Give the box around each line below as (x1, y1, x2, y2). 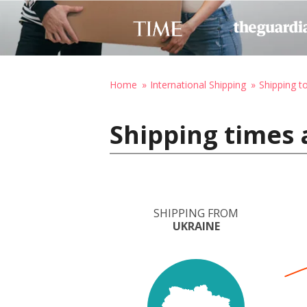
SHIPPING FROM (153, 206, 238, 221)
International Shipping (150, 78, 246, 91)
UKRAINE (172, 219, 220, 234)
